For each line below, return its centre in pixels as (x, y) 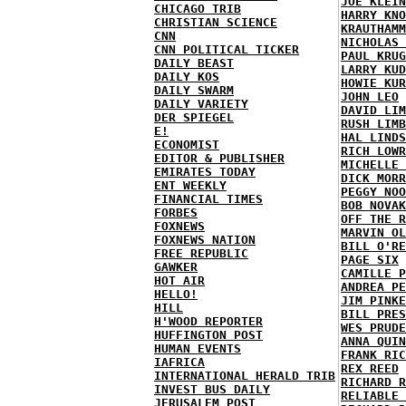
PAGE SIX (370, 260)
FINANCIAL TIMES (208, 199)
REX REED (370, 368)
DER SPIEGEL (194, 117)
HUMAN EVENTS (198, 348)
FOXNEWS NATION (205, 240)
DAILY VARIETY (201, 104)
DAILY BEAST (194, 63)
